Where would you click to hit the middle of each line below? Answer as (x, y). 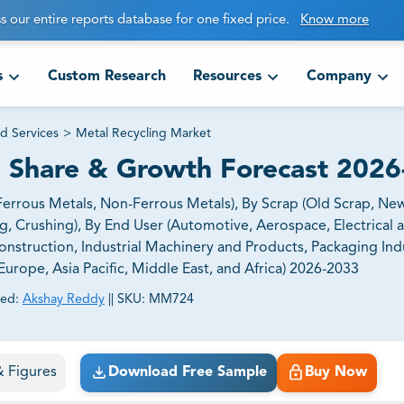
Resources (227, 77)
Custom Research (106, 77)
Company (339, 77)
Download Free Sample (187, 373)
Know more (335, 21)
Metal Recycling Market (143, 134)
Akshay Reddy (64, 300)
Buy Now (335, 373)
